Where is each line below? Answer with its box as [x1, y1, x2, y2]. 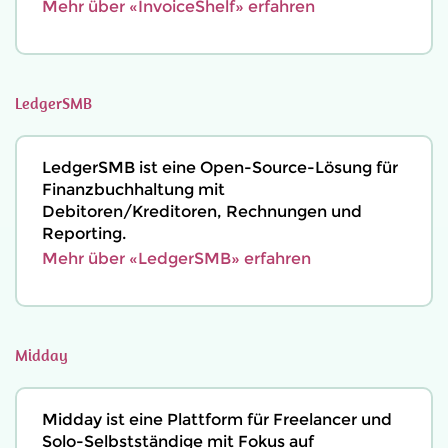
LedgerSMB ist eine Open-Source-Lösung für [42, 158, 398, 177]
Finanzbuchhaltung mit [42, 180, 225, 199]
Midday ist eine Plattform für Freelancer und [42, 410, 392, 429]
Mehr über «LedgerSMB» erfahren [42, 249, 311, 268]
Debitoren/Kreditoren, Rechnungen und [42, 202, 362, 221]
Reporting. [42, 224, 126, 243]
